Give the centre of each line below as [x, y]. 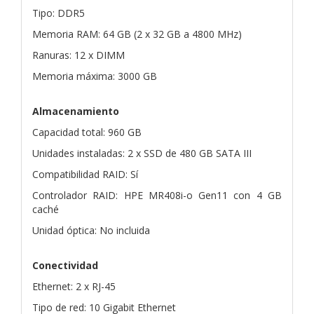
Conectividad [65, 265]
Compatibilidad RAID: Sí [85, 174]
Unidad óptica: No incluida [91, 230]
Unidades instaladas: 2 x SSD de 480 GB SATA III [142, 153]
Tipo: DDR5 [59, 13]
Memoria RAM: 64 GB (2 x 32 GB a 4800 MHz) [137, 34]
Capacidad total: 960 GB [87, 132]
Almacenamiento [76, 111]
